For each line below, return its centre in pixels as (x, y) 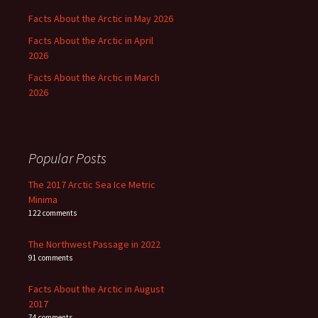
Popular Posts (67, 158)
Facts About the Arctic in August (96, 289)
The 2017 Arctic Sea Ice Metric (92, 185)
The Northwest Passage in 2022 (94, 245)
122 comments (53, 213)
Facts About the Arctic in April (91, 41)
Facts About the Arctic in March (94, 78)
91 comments (50, 258)
